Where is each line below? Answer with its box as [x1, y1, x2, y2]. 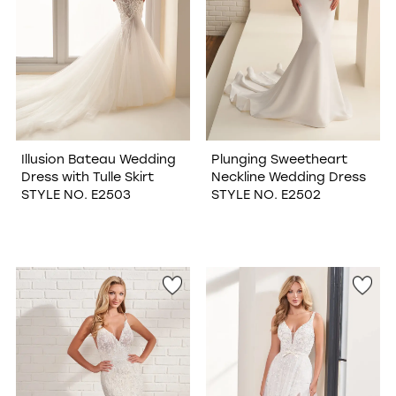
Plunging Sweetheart [210, 149, 347, 167]
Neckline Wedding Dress [210, 167, 366, 185]
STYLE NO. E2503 [20, 185, 131, 202]
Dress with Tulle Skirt [20, 167, 154, 185]
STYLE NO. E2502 [210, 185, 321, 202]
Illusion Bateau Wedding [20, 149, 176, 167]
